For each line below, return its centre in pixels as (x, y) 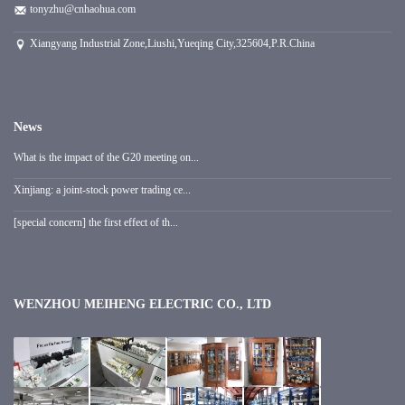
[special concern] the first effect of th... (96, 222)
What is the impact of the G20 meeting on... (106, 157)
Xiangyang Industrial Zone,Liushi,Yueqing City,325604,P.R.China (171, 43)
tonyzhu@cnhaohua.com (83, 9)
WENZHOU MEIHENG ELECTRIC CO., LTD (142, 304)
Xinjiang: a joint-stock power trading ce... (102, 189)
